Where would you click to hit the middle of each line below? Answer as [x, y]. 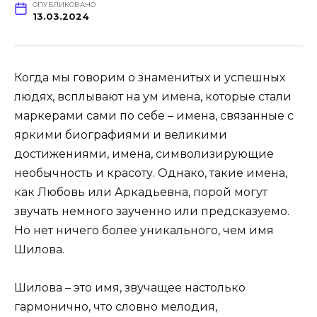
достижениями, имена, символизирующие [144, 154]
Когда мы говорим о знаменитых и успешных [150, 77]
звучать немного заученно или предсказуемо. [152, 211]
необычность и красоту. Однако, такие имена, [151, 173]
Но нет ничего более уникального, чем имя [144, 230]
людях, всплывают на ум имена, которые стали [153, 96]
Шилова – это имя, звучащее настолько [130, 287]
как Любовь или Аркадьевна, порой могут [141, 192]
